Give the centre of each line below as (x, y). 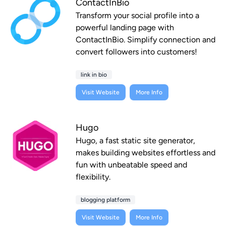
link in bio (94, 75)
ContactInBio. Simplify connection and (146, 40)
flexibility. (93, 177)
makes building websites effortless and (146, 153)
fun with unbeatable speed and (131, 165)
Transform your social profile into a (137, 16)
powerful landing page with (125, 28)
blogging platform (105, 200)
